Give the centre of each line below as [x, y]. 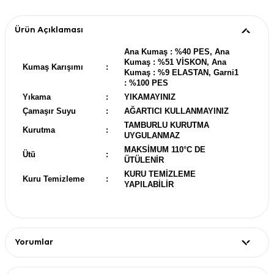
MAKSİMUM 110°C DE [165, 149]
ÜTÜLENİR [144, 160]
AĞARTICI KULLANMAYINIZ [176, 111]
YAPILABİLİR [149, 184]
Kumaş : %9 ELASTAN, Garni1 [181, 72]
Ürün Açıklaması [49, 30]
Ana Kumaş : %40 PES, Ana [177, 51]
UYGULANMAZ [152, 135]
